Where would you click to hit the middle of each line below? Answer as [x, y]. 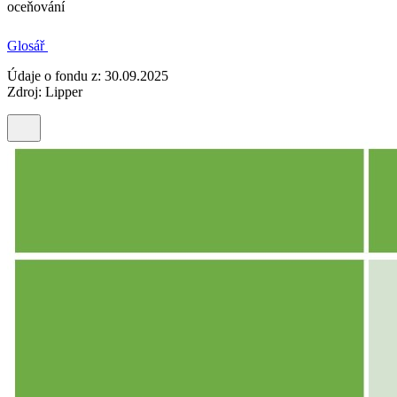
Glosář [27, 46]
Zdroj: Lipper [45, 92]
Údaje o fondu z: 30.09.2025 [88, 76]
